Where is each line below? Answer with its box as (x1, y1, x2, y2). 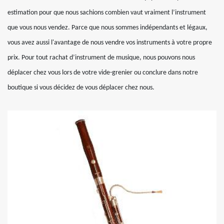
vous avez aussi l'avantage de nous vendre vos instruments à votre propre (7, 38, 212, 46)
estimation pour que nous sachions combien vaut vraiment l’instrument (7, 8, 206, 16)
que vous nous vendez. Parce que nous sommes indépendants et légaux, (7, 23, 207, 31)
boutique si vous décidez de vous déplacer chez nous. (7, 83, 154, 91)
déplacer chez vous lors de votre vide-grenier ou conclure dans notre (7, 68, 198, 76)
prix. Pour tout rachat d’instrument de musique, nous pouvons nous (7, 53, 195, 61)
